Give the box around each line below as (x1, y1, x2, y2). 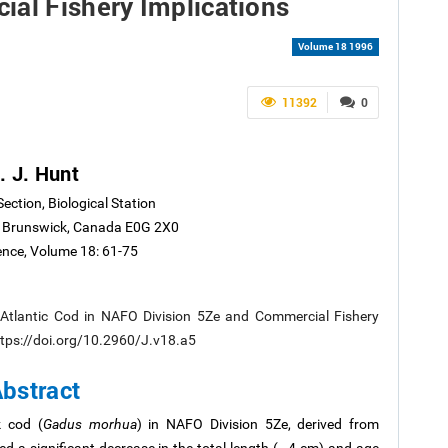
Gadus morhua (42, 416, 137, 432)
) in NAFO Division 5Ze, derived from (136, 416, 379, 432)
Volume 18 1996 (298, 40, 373, 53)
